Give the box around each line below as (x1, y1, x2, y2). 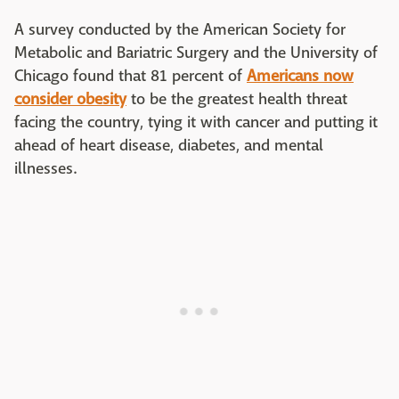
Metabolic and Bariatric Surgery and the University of (14, 43, 378, 64)
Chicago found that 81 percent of (14, 66, 247, 87)
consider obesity (14, 89, 126, 110)
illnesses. (14, 159, 82, 180)
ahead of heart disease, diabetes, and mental (14, 135, 323, 157)
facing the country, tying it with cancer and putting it (14, 112, 378, 134)
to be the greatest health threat (126, 89, 347, 110)
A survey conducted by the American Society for (14, 20, 346, 41)
